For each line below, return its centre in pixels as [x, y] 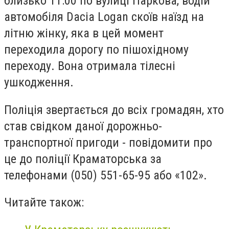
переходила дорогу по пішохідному [96, 50]
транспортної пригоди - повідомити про [108, 142]
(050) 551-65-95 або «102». [139, 175]
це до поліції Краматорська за [83, 159]
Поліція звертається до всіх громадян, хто [114, 110]
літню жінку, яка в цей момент [84, 33]
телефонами [37, 175]
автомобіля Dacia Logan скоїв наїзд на [104, 17]
